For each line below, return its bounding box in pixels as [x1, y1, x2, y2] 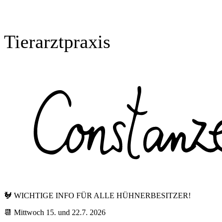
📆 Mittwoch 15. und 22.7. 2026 [4, 208, 106, 217]
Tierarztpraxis [4, 31, 111, 52]
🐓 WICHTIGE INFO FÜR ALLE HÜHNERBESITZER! [4, 191, 191, 200]
